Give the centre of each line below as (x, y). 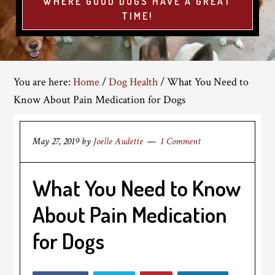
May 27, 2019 (56, 141)
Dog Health (134, 82)
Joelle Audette (118, 141)
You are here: (44, 82)
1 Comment (181, 141)
